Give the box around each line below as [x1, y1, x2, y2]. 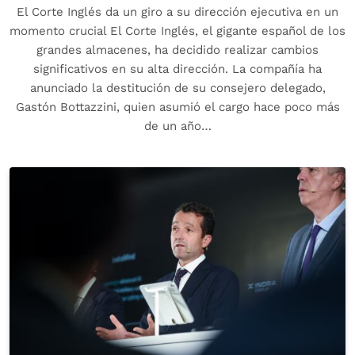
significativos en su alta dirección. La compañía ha [33, 62, 322, 77]
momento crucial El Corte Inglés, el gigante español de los [10, 24, 345, 39]
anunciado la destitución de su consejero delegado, [29, 81, 326, 96]
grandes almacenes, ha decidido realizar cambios [36, 43, 319, 58]
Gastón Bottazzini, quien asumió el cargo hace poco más [15, 100, 340, 115]
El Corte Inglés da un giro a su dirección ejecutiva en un [17, 5, 338, 20]
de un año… [143, 119, 212, 134]
